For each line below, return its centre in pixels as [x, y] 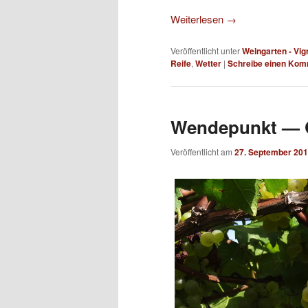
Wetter [208, 63]
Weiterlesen [198, 19]
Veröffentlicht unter [205, 50]
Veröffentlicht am [202, 152]
